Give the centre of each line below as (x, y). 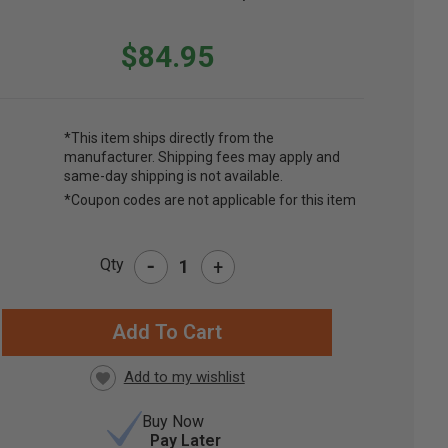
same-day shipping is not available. (174, 176)
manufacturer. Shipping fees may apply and (202, 157)
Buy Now (173, 422)
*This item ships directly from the (169, 138)
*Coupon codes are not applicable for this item (210, 200)
